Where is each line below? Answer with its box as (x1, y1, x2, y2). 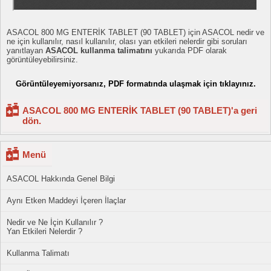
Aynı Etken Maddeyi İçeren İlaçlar (7, 196, 126, 205)
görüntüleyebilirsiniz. (7, 55, 78, 64)
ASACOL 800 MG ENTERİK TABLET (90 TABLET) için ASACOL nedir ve (7, 28, 264, 37)
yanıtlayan (7, 46, 45, 55)
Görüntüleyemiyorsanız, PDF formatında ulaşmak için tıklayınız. (15, 79, 256, 88)
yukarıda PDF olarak (152, 46, 227, 55)
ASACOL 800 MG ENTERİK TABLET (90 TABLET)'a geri (22, 105, 257, 116)
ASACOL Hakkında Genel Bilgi (7, 174, 115, 183)
